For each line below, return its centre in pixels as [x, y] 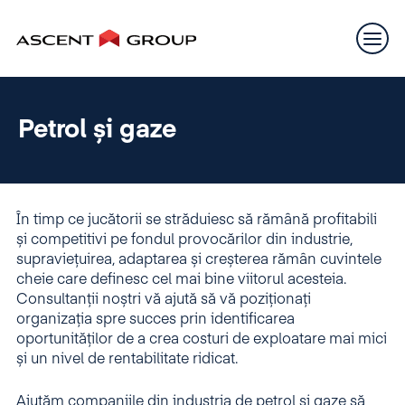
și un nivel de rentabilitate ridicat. [127, 360]
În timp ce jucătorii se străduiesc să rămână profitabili [197, 221]
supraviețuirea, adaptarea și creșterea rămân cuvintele [199, 260]
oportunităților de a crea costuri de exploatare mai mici [202, 340]
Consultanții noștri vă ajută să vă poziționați [164, 300]
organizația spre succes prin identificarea [155, 320]
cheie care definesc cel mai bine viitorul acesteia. [181, 280]
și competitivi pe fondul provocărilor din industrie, [184, 240]
